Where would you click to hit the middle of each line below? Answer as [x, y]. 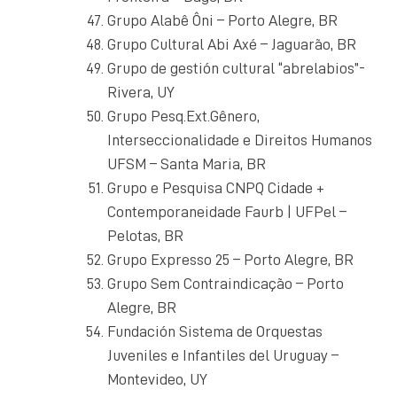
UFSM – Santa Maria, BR [187, 163]
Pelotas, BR [145, 235]
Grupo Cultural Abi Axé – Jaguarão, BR [232, 44]
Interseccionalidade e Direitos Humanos [240, 140]
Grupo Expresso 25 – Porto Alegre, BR [230, 259]
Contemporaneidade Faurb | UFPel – [227, 211]
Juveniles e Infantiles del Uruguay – [223, 355]
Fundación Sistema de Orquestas [215, 331]
